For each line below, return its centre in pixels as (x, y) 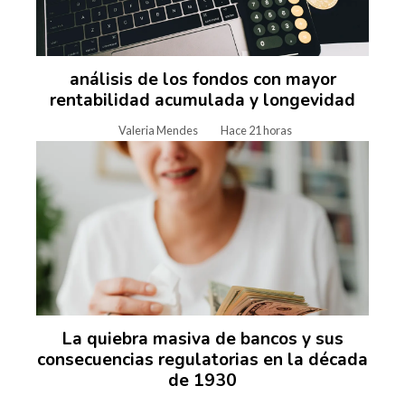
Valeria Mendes (158, 131)
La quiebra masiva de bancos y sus (202, 339)
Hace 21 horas (256, 131)
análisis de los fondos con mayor (202, 80)
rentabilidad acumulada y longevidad (202, 101)
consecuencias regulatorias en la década (202, 359)
